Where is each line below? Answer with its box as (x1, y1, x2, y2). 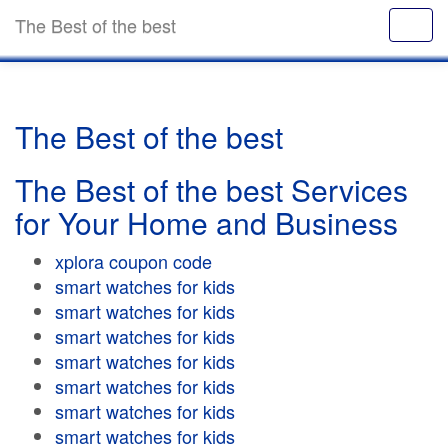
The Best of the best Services (15, 168, 408, 211)
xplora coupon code (55, 248, 212, 274)
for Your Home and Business (15, 201, 398, 244)
